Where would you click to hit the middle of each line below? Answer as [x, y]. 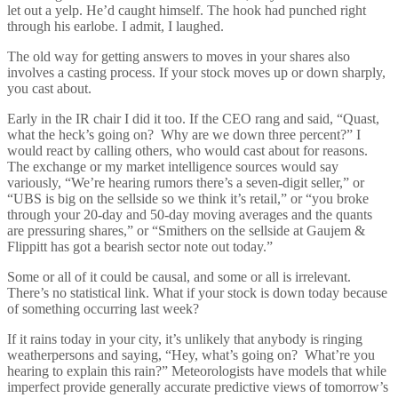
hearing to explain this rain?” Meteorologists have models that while [197, 370]
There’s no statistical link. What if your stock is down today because [197, 292]
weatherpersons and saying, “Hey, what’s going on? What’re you [191, 354]
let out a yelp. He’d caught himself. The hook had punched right [187, 10]
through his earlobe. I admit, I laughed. [115, 26]
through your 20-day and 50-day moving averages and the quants [190, 214]
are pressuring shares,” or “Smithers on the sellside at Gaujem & [186, 230]
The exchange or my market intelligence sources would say [173, 166]
